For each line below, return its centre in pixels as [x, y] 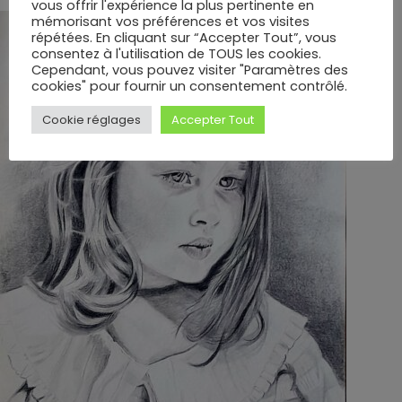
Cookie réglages [92, 119]
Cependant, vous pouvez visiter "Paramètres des [190, 70]
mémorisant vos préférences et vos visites [170, 21]
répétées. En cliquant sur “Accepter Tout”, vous [184, 37]
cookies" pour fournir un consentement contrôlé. [189, 86]
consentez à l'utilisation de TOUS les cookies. [176, 53]
